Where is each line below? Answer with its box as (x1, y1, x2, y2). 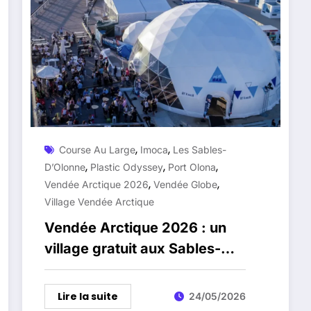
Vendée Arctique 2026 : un (44, 219, 227, 236)
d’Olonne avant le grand (44, 260, 205, 278)
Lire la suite (58, 289, 119, 303)
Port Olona (168, 160, 217, 173)
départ (44, 281, 90, 299)
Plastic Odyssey (90, 160, 164, 173)
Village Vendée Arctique (44, 195, 155, 208)
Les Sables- (173, 143, 227, 155)
